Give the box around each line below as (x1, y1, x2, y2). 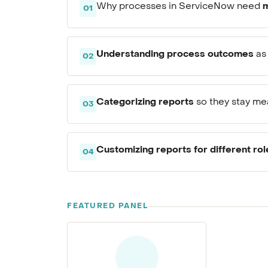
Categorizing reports (96, 98, 194, 107)
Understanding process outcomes (96, 50, 254, 59)
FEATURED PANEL (67, 203, 148, 210)
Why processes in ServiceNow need (96, 2, 263, 11)
